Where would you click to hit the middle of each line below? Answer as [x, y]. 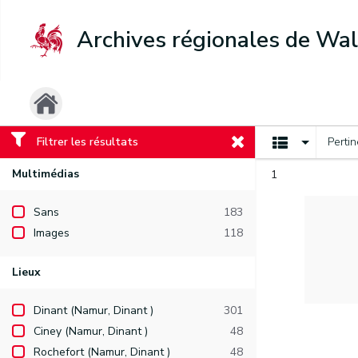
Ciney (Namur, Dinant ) [91, 331]
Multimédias [46, 174]
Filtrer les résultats [88, 142]
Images [52, 233]
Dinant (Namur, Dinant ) [93, 310]
